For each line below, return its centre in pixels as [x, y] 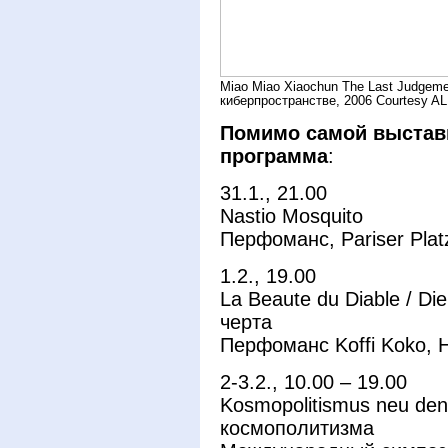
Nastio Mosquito [291, 216]
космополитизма [297, 428]
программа [274, 156]
